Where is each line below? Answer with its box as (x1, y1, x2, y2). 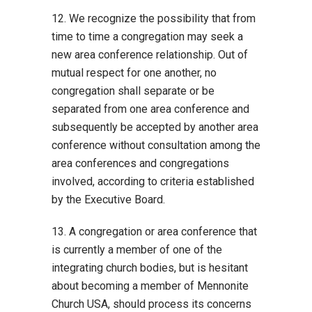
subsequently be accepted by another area (52, 120, 258, 134)
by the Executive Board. (52, 193, 165, 206)
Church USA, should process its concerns (52, 297, 251, 311)
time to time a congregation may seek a (52, 30, 243, 43)
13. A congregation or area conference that (52, 225, 257, 238)
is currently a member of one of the (52, 243, 222, 256)
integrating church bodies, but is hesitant (52, 261, 248, 274)
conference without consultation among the (52, 139, 260, 152)
